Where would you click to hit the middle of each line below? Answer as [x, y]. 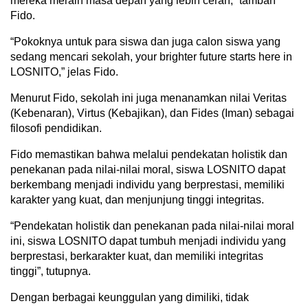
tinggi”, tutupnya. [51, 272]
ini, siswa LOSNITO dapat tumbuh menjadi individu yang [148, 241]
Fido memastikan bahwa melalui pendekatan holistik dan [149, 155]
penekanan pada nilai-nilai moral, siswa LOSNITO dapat [148, 170]
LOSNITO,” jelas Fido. [64, 72]
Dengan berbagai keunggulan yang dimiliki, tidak [130, 298]
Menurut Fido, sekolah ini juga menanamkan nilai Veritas [148, 98]
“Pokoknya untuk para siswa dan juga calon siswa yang [145, 42]
